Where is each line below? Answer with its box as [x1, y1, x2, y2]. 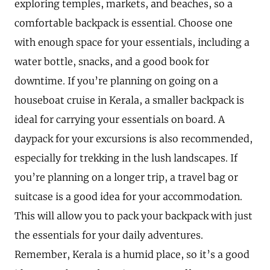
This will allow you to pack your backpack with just [14, 210, 253, 222]
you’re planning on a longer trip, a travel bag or [14, 171, 238, 184]
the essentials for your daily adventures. [14, 229, 203, 242]
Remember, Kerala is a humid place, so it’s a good [14, 248, 250, 261]
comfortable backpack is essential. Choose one [14, 17, 233, 30]
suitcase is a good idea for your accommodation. [14, 190, 242, 203]
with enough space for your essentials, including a [14, 36, 250, 49]
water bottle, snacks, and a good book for [14, 55, 209, 68]
